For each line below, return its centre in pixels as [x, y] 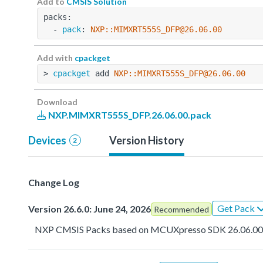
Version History [146, 140]
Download [57, 102]
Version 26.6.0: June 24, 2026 [90, 208]
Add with [56, 58]
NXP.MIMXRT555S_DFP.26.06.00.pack [129, 114]
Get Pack [237, 208]
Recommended [181, 209]
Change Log [54, 182]
